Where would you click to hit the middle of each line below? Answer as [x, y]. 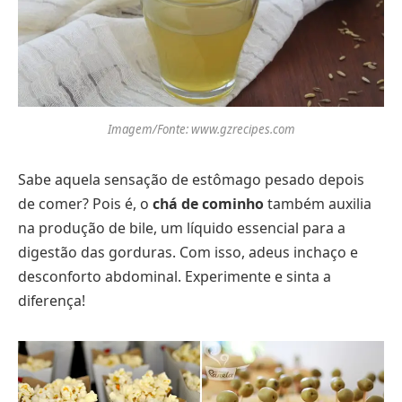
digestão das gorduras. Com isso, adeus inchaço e [188, 253]
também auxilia [318, 204]
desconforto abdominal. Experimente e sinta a [175, 277]
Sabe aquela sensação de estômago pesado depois [191, 180]
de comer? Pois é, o [85, 204]
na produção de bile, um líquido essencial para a [182, 228]
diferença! [52, 301]
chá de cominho [208, 204]
